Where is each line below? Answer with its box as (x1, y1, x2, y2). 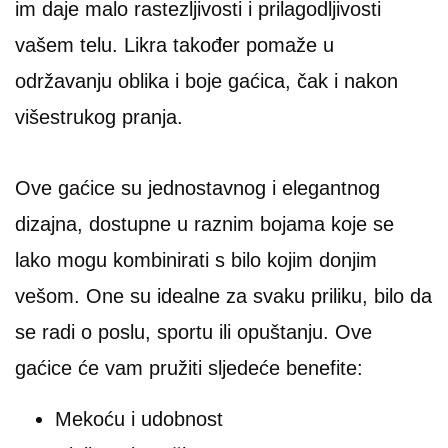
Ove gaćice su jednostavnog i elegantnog (15, 176, 380, 199)
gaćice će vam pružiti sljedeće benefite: (15, 356, 363, 379)
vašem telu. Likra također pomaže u (15, 33, 334, 56)
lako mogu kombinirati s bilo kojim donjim (15, 248, 377, 271)
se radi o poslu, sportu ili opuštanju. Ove (15, 320, 372, 343)
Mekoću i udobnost (55, 407, 223, 430)
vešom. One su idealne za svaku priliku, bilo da (15, 284, 432, 307)
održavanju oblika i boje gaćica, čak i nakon (15, 69, 398, 92)
